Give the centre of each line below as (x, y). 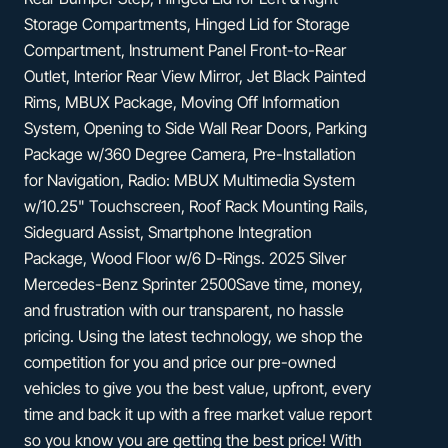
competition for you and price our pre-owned (180, 361)
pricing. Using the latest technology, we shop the (193, 335)
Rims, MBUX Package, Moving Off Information (182, 101)
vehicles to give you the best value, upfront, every (197, 387)
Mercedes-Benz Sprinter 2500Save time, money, (193, 283)
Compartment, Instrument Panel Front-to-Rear (185, 49)
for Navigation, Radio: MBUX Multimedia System (189, 179)
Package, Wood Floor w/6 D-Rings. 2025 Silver (185, 257)
